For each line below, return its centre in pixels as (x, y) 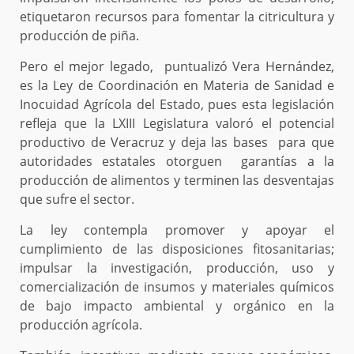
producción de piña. (79, 36)
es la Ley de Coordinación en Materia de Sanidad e (177, 86)
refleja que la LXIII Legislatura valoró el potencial (177, 124)
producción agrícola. (81, 325)
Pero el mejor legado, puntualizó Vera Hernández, (177, 67)
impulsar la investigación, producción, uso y (177, 268)
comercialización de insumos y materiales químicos (177, 287)
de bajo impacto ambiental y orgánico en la (177, 306)
